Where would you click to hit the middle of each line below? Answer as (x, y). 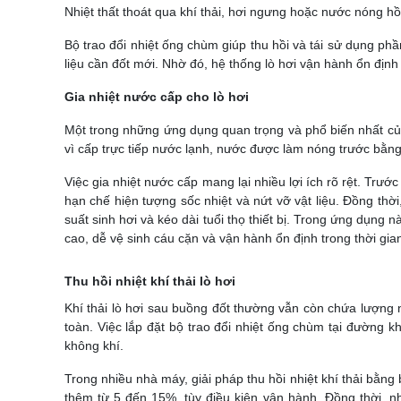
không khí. (94, 346)
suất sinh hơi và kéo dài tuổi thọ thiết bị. (179, 219)
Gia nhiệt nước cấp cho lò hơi (157, 97)
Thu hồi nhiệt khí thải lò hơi (150, 281)
